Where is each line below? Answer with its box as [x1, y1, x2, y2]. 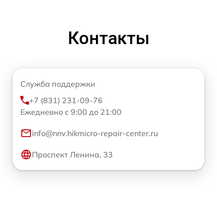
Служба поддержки [20, 78, 95, 89]
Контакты [67, 28, 150, 48]
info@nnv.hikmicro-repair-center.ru [32, 128, 158, 138]
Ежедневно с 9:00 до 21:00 [20, 107, 122, 117]
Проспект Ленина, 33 [32, 149, 113, 159]
